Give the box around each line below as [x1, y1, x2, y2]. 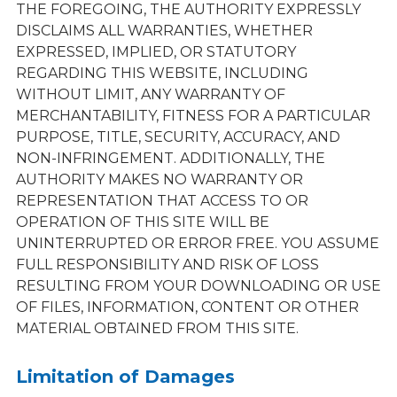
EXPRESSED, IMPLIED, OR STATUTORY [15, 43, 296, 60]
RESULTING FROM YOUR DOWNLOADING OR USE [15, 277, 381, 294]
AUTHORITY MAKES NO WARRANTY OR [15, 171, 303, 188]
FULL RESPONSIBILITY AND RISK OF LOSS [15, 256, 319, 273]
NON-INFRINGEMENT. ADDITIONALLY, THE [15, 150, 325, 167]
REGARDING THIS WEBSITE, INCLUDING [15, 65, 308, 82]
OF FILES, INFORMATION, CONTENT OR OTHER [15, 299, 359, 315]
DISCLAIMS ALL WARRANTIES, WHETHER [15, 22, 313, 39]
